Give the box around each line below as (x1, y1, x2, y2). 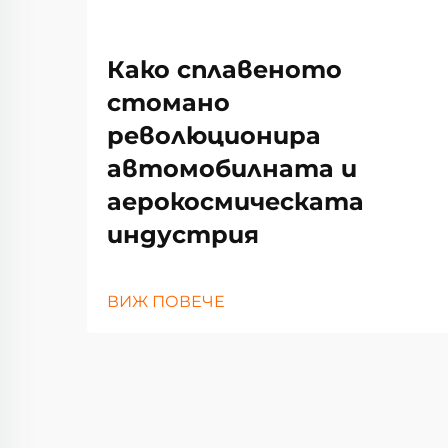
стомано (107, 88, 230, 117)
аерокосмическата (107, 187, 364, 216)
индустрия (107, 220, 259, 249)
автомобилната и (107, 154, 357, 183)
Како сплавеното (107, 55, 342, 84)
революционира (107, 121, 321, 150)
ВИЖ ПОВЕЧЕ (107, 292, 225, 311)
